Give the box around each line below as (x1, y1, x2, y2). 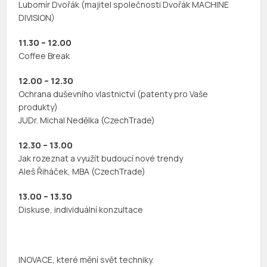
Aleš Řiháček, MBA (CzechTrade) (18, 166, 146, 178)
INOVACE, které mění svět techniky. (18, 254, 154, 266)
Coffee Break (18, 50, 70, 62)
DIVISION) (18, 12, 55, 24)
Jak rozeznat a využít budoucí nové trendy (18, 153, 184, 164)
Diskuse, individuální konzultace (18, 204, 144, 216)
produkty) (18, 101, 58, 113)
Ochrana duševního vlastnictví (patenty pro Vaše (18, 88, 209, 100)
